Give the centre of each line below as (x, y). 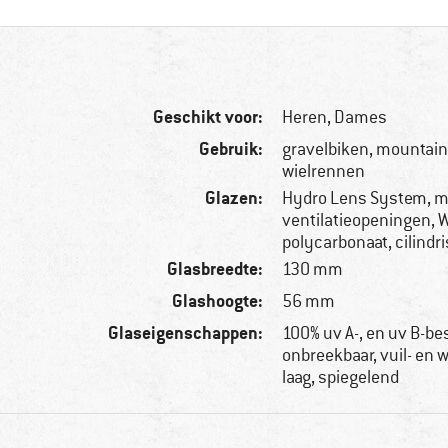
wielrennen (324, 171)
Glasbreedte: (215, 269)
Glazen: (234, 198)
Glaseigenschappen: (186, 333)
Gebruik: (231, 149)
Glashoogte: (218, 301)
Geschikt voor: (208, 117)
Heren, (308, 117)
